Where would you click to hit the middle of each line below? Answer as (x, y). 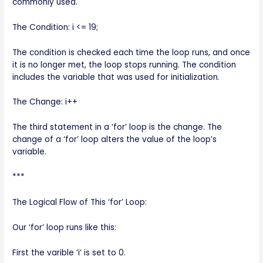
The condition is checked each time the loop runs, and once (131, 52)
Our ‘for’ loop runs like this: (65, 227)
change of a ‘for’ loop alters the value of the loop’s (115, 140)
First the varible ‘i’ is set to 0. (69, 252)
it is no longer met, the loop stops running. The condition (124, 65)
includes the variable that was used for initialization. (116, 77)
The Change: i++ (45, 102)
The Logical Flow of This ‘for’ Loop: (80, 203)
